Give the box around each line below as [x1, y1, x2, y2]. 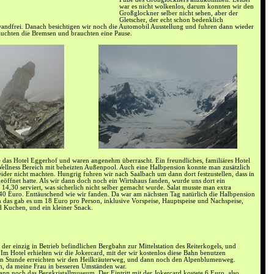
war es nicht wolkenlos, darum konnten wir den [119, 2, 254, 10]
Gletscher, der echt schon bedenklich [119, 16, 223, 23]
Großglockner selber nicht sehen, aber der [119, 9, 238, 17]
